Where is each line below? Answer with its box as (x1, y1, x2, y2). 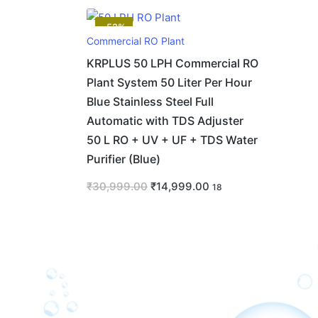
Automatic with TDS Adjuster (87, 114, 243, 128)
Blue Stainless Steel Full (87, 95, 214, 109)
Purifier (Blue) (87, 153, 160, 167)
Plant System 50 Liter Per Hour (87, 76, 252, 90)
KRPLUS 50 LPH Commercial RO (87, 57, 258, 71)
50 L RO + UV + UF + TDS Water (87, 133, 258, 148)
